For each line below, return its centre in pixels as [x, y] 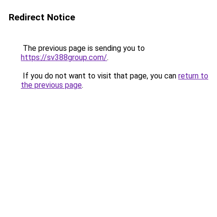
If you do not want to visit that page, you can [100, 76]
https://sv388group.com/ [64, 57]
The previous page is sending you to [83, 48]
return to [193, 76]
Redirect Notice [42, 17]
